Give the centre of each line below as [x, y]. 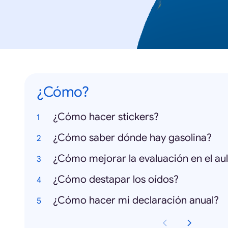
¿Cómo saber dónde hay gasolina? [132, 137]
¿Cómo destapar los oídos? [116, 179]
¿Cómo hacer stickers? [106, 117]
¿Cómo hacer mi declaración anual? [136, 200]
